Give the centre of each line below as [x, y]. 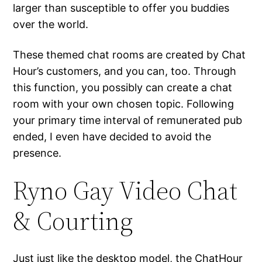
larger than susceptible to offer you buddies [121, 8]
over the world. [51, 25]
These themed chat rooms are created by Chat [130, 55]
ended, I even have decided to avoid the [112, 137]
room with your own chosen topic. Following [124, 104]
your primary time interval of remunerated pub [128, 120]
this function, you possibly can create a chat [123, 88]
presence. [37, 153]
